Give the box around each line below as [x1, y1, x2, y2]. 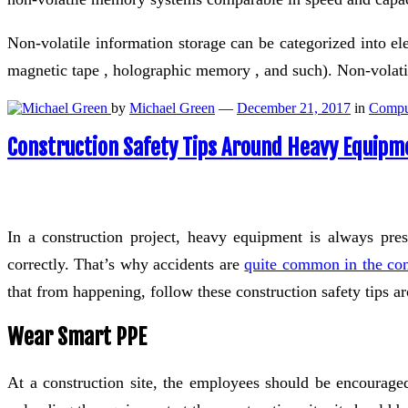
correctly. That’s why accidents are [7, 255, 245, 274]
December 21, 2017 [237, 99, 351, 116]
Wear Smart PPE [7, 323, 147, 352]
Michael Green [129, 99, 215, 116]
